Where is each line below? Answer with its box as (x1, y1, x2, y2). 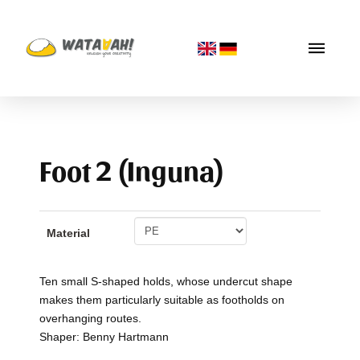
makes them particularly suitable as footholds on (39, 292, 284, 306)
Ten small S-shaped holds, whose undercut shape (39, 274, 292, 288)
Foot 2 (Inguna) (39, 152, 224, 186)
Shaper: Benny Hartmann (39, 329, 169, 343)
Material (46, 227, 90, 240)
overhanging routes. (39, 311, 141, 325)
